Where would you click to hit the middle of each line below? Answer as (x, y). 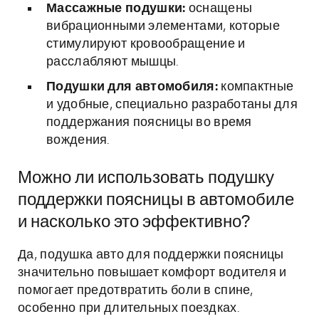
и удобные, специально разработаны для (172, 105)
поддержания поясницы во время (149, 122)
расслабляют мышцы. (113, 62)
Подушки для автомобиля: (132, 87)
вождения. (78, 140)
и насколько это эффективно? (134, 222)
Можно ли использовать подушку (146, 178)
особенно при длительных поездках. (129, 308)
